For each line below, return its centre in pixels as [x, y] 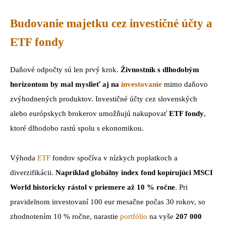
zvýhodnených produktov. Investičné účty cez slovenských [104, 99]
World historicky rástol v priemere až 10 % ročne [93, 187]
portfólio [134, 217]
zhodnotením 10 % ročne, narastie [65, 217]
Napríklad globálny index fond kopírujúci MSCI [134, 173]
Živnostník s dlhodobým [159, 70]
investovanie [142, 84]
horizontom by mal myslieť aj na [66, 84]
